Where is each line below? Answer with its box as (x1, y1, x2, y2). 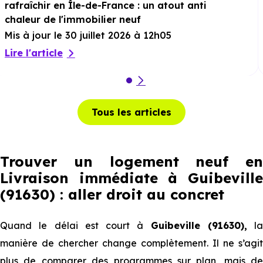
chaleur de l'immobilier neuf (5, 14, 141, 25)
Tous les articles (92, 106, 171, 118)
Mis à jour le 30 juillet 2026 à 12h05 (5, 29, 171, 41)
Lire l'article (5, 47, 63, 59)
